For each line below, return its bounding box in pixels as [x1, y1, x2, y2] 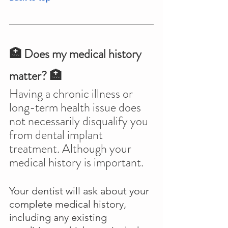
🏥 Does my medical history [9, 45, 144, 63]
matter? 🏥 [9, 67, 62, 85]
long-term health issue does [9, 99, 144, 117]
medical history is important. [9, 154, 144, 172]
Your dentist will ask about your [9, 185, 152, 197]
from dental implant [9, 126, 105, 144]
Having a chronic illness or [9, 85, 135, 103]
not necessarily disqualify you [9, 112, 151, 130]
